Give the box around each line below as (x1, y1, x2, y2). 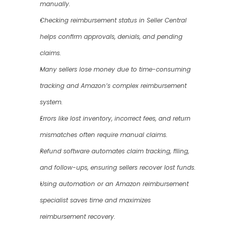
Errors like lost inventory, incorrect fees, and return (39, 114, 191, 123)
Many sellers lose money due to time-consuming (39, 65, 191, 74)
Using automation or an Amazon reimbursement (39, 180, 189, 188)
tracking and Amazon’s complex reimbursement (39, 82, 187, 90)
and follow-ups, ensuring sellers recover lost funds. (39, 164, 196, 172)
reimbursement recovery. (39, 213, 116, 221)
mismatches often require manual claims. (39, 131, 168, 139)
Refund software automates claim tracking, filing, (39, 147, 189, 155)
